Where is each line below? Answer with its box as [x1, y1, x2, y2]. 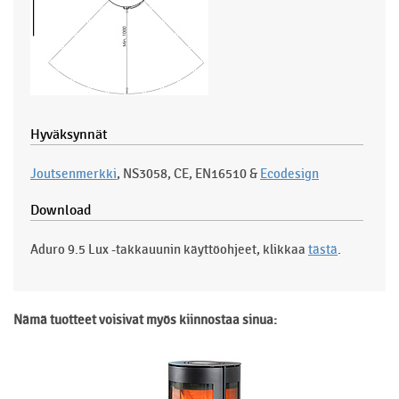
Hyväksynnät [30, 126, 108, 143]
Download [30, 201, 91, 219]
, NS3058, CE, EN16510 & [117, 165, 260, 182]
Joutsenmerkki [30, 165, 117, 182]
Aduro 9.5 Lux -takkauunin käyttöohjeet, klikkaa [30, 240, 308, 257]
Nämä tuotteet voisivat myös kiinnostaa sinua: [13, 311, 277, 328]
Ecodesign [260, 165, 319, 182]
